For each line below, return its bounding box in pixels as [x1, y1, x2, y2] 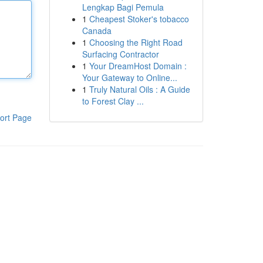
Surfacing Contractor [82, 48, 159, 60]
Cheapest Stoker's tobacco [89, 13, 189, 25]
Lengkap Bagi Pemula [82, 1, 164, 13]
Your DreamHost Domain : [89, 60, 187, 72]
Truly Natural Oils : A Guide [89, 83, 190, 95]
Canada [82, 25, 112, 36]
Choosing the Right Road [89, 36, 183, 48]
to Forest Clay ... [82, 95, 144, 107]
